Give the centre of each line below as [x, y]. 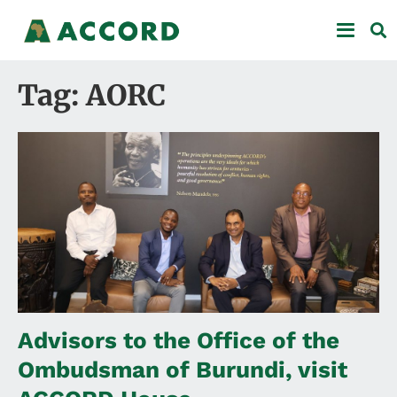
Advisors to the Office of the [179, 340]
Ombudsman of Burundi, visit [183, 369]
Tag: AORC [92, 95]
